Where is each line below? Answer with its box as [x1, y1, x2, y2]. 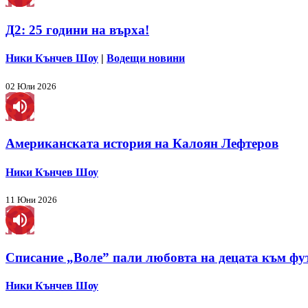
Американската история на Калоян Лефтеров [5, 136, 278, 151]
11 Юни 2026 [5, 194, 57, 205]
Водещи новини [107, 52, 185, 65]
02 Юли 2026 [5, 80, 56, 91]
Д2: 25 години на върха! [5, 23, 149, 38]
